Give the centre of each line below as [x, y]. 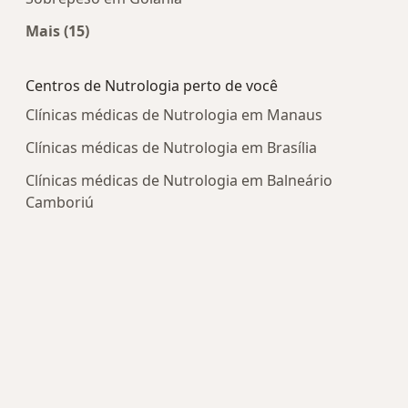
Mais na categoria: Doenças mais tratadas [209, 52]
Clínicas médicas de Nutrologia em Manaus [174, 115]
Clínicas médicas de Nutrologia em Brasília [171, 148]
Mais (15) [57, 31]
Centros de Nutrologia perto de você [152, 86]
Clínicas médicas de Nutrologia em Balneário [179, 181]
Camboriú [60, 203]
